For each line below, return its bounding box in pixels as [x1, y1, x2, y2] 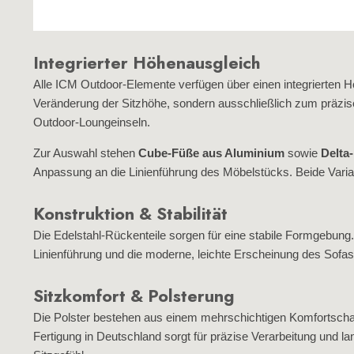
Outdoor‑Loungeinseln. [33, 115, 150, 129]
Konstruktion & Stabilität [33, 201, 228, 226]
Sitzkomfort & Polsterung [33, 284, 235, 308]
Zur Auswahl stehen [33, 146, 138, 160]
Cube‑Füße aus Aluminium [138, 146, 284, 160]
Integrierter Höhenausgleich [33, 51, 261, 75]
